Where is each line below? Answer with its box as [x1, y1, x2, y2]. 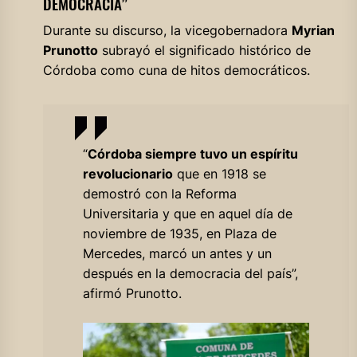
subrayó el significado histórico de [97, 42, 311, 59]
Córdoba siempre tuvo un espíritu [87, 146, 298, 163]
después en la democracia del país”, [82, 265, 298, 282]
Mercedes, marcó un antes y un [82, 245, 272, 262]
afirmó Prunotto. [82, 285, 182, 302]
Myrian [291, 22, 335, 39]
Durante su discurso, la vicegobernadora [42, 22, 292, 39]
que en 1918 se [172, 166, 266, 182]
